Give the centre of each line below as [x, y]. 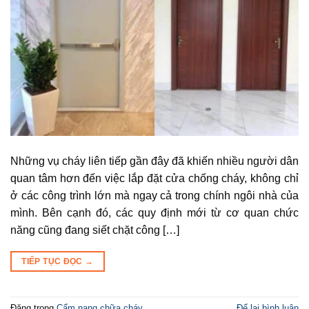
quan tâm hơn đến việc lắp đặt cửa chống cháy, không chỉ [154, 178]
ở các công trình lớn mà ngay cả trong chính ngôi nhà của [154, 195]
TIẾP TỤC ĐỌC [53, 261]
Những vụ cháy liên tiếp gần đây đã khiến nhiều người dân [154, 161]
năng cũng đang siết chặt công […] [95, 230]
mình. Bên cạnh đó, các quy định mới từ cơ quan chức [154, 212]
